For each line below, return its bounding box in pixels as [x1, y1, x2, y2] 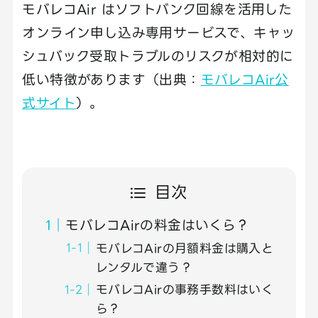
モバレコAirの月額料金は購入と [95, 241, 274, 256]
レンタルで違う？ [95, 261, 193, 275]
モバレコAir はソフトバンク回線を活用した [22, 1, 292, 17]
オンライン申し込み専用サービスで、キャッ [22, 25, 295, 40]
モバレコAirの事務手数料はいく [95, 283, 274, 297]
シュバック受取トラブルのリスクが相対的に [22, 48, 294, 64]
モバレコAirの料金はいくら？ [65, 217, 250, 233]
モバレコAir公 [200, 72, 289, 87]
